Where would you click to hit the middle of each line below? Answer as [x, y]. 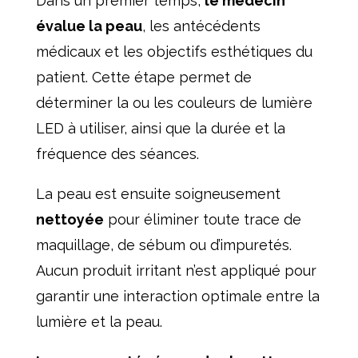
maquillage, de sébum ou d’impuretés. [163, 245]
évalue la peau [89, 26]
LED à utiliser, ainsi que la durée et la [160, 129]
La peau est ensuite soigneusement [158, 194]
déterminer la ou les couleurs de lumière [174, 103]
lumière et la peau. [99, 322]
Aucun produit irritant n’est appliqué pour [176, 271]
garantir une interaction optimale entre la [177, 296]
